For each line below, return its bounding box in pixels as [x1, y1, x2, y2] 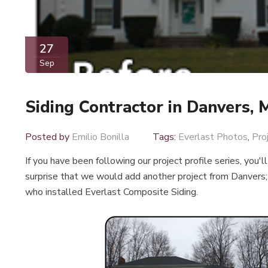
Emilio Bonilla [72, 130, 129, 144]
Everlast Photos [178, 130, 248, 144]
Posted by [25, 130, 72, 144]
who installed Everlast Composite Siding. [25, 185, 198, 199]
